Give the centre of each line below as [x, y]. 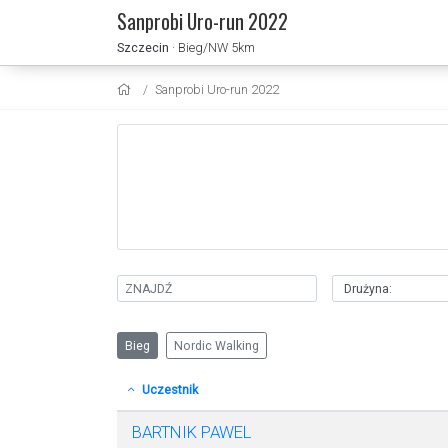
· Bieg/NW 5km [213, 47]
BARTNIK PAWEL [191, 432]
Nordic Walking [216, 345]
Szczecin [143, 47]
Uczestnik [168, 389]
